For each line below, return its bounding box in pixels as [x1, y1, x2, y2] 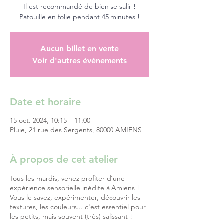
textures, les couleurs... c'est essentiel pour [10, 202, 146, 211]
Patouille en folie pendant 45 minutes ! [19, 12, 140, 21]
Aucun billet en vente [40, 44, 119, 53]
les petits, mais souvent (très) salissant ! [10, 212, 134, 221]
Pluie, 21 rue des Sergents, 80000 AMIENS [10, 125, 142, 134]
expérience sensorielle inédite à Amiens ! [10, 183, 139, 192]
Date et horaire [10, 96, 81, 108]
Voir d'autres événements [32, 56, 127, 65]
